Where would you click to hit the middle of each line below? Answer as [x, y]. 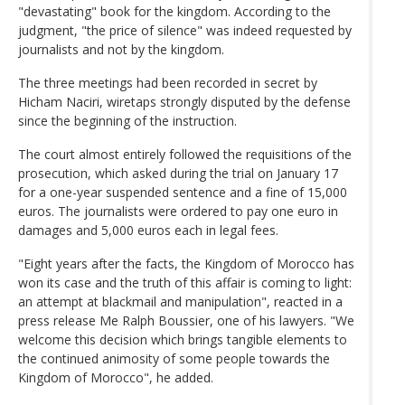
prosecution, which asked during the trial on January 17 [178, 173]
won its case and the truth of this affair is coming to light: [185, 282]
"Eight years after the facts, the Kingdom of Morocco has [186, 263]
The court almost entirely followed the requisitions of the [185, 154]
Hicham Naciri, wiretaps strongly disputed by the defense [184, 101]
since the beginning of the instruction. [127, 120]
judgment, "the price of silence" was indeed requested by [185, 30]
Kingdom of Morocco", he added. [116, 377]
